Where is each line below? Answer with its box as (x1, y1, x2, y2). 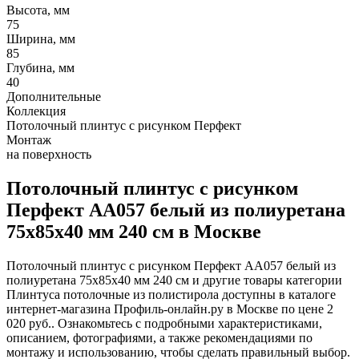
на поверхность (6, 147, 91, 161)
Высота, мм (6, 2, 70, 17)
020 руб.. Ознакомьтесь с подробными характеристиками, (6, 316, 322, 330)
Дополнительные (6, 89, 101, 103)
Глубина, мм (6, 60, 75, 75)
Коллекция (6, 103, 66, 118)
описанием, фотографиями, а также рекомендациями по (6, 330, 313, 345)
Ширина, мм (6, 31, 75, 46)
